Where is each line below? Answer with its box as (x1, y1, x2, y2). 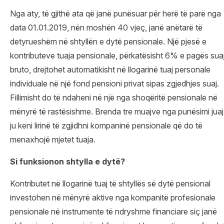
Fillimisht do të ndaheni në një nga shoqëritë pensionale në (10, 92, 217, 102)
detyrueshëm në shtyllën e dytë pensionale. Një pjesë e (10, 36, 206, 46)
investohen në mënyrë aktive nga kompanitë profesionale (10, 192, 215, 202)
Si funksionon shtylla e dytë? (10, 156, 125, 166)
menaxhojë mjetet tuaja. (10, 134, 95, 144)
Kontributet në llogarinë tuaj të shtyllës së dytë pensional (10, 178, 210, 188)
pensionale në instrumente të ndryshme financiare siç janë (10, 206, 217, 216)
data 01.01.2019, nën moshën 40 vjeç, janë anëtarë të (10, 22, 202, 32)
